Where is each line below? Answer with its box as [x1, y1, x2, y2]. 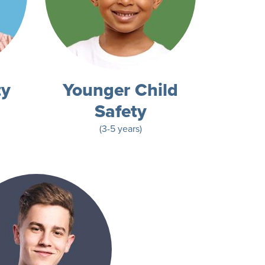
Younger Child [63, 76, 178, 103]
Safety [94, 98, 147, 124]
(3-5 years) [99, 121, 142, 135]
